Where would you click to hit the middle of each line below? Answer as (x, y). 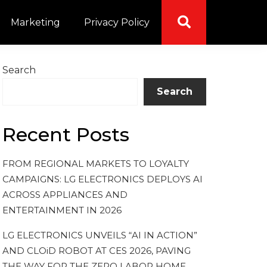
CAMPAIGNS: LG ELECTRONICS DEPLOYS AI (103, 179)
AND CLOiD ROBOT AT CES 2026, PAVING (97, 251)
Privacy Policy (117, 22)
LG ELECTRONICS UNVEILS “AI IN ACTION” (100, 235)
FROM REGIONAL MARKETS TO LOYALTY (96, 164)
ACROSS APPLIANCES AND (65, 195)
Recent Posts (66, 134)
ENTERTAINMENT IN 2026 (62, 210)
